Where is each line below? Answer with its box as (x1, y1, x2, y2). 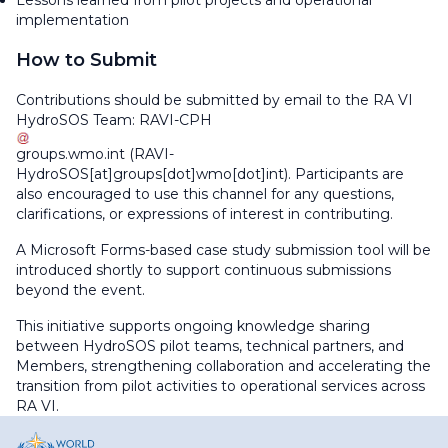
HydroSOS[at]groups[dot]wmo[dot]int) (16, 165, 288, 183)
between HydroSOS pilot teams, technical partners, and (16, 337, 404, 355)
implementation (16, 11, 129, 29)
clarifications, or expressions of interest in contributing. (16, 205, 393, 223)
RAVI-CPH (139, 111, 212, 129)
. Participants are (288, 165, 404, 183)
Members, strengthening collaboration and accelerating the (16, 357, 431, 375)
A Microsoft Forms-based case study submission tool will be (16, 241, 431, 259)
